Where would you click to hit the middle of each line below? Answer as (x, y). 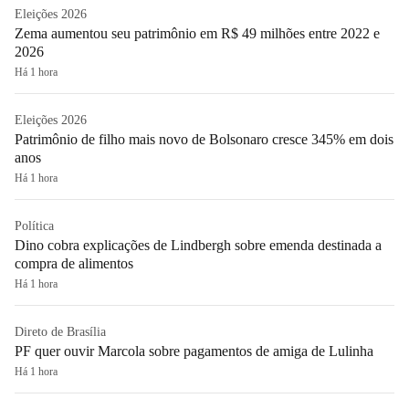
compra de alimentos (74, 263)
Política (34, 225)
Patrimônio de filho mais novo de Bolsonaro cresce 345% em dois (204, 139)
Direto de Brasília (60, 331)
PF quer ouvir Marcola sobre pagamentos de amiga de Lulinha (194, 351)
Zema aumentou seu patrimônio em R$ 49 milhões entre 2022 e (197, 33)
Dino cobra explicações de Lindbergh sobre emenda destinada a (198, 245)
